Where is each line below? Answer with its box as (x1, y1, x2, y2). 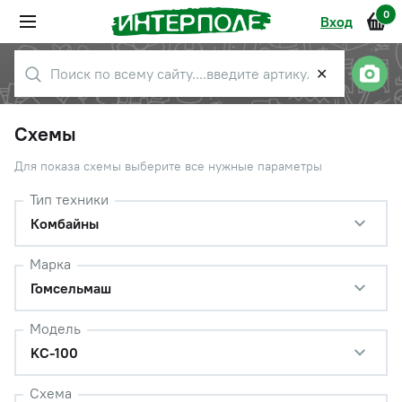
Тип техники (30, 189, 109, 208)
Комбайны (31, 214, 99, 232)
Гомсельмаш (31, 278, 111, 297)
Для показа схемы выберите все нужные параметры (14, 157, 322, 174)
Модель (30, 319, 81, 337)
